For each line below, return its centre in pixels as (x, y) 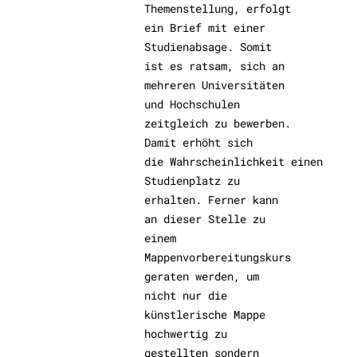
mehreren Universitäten (215, 85)
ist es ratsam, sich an (215, 66)
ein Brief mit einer (205, 27)
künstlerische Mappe (205, 314)
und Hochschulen (192, 104)
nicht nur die (186, 295)
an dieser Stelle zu (205, 219)
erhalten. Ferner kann (212, 200)
